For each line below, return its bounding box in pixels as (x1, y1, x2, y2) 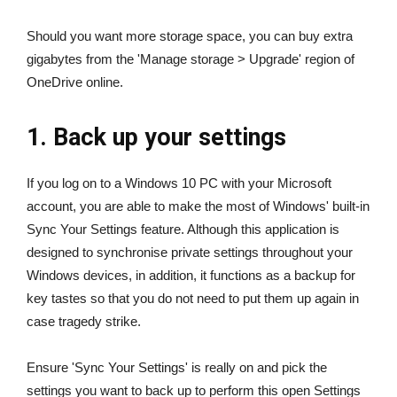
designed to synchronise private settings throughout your (27, 245, 353, 261)
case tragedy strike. (27, 314, 141, 330)
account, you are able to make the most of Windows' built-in (27, 198, 370, 214)
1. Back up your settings (27, 123, 286, 152)
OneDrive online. (27, 74, 123, 90)
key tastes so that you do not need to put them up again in (27, 291, 359, 307)
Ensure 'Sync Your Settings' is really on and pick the (27, 360, 327, 376)
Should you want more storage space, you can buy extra (27, 28, 353, 44)
